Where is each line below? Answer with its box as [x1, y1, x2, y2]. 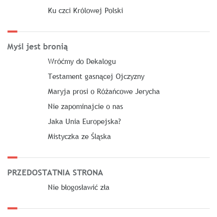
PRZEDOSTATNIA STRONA [7, 167, 103, 178]
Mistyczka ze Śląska [47, 131, 111, 141]
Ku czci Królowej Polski [47, 5, 123, 15]
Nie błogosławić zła [47, 182, 109, 192]
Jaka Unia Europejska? [47, 116, 121, 126]
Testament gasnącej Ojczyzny [47, 71, 144, 81]
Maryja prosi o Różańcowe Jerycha [47, 86, 160, 96]
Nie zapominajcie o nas [47, 101, 123, 111]
